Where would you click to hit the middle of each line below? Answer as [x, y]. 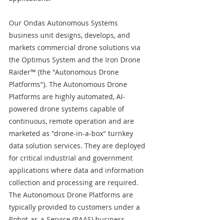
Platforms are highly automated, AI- [67, 96]
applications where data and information [77, 170]
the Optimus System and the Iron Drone [76, 60]
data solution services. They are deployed [78, 146]
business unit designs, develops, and [70, 35]
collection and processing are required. [75, 182]
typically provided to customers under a [75, 207]
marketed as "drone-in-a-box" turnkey [72, 133]
